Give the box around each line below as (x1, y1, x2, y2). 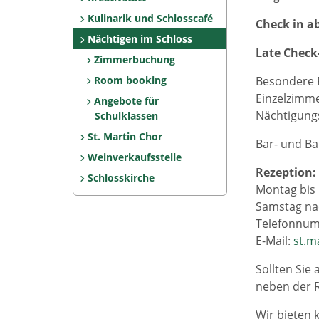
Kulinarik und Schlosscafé (87, 11, 213, 25)
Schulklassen (94, 109, 158, 122)
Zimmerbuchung (94, 53, 176, 66)
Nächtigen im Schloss (87, 32, 192, 46)
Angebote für (94, 94, 159, 108)
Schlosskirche (87, 171, 155, 184)
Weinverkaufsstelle (87, 150, 182, 164)
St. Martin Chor (87, 130, 162, 143)
